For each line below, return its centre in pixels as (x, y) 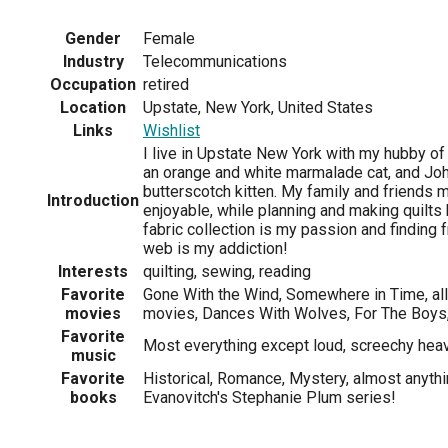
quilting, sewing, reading (227, 271)
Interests (93, 271)
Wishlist (171, 130)
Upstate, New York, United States (258, 107)
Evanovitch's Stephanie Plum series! (269, 397)
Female (169, 38)
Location (93, 107)
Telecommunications (215, 61)
